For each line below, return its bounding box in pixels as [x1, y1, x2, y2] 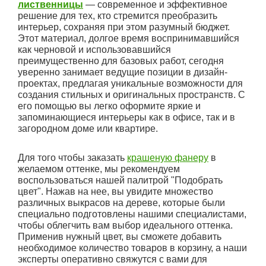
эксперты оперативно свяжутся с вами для [18, 254, 207, 265]
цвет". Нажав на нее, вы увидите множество [18, 186, 213, 197]
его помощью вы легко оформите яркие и [18, 101, 201, 112]
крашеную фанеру [127, 153, 208, 163]
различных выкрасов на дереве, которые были [18, 198, 225, 208]
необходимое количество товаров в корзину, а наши [18, 243, 247, 254]
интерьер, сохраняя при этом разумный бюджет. [18, 22, 230, 33]
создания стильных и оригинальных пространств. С [18, 90, 245, 100]
